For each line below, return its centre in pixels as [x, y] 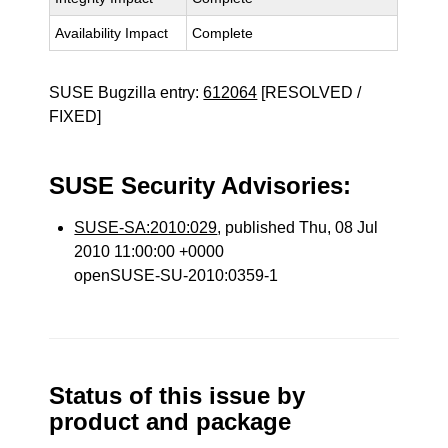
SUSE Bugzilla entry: [126, 92]
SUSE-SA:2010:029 [146, 227]
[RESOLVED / [309, 92]
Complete [223, 33]
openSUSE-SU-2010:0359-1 [176, 275]
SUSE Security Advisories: [200, 185]
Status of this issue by [177, 395]
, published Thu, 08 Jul [298, 227]
